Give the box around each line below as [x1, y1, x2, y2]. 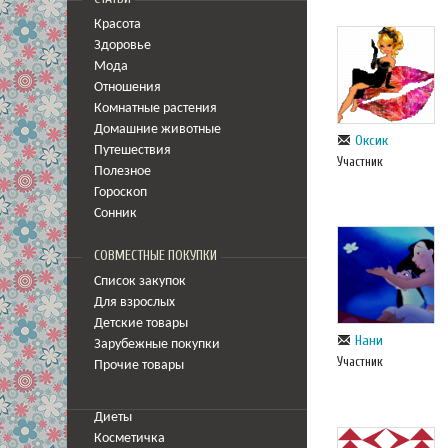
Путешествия [94, 144, 171, 157]
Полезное [94, 165, 151, 178]
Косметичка [94, 432, 165, 445]
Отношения [94, 81, 161, 94]
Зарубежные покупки [94, 338, 220, 351]
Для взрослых [94, 296, 175, 309]
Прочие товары [94, 359, 184, 372]
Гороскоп [94, 186, 147, 199]
